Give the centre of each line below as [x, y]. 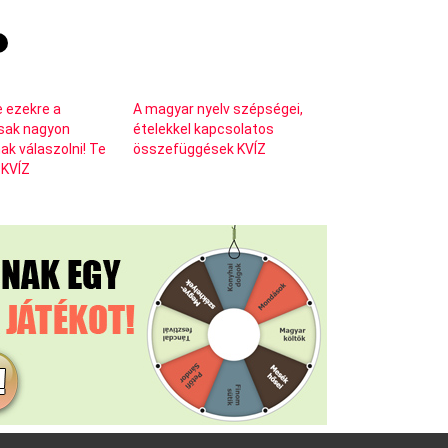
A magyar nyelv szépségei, [217, 108]
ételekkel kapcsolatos [203, 128]
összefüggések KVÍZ [199, 148]
